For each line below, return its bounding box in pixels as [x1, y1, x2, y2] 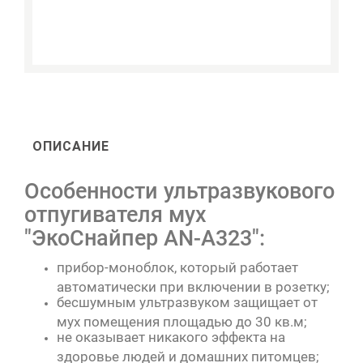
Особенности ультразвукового [24, 177, 335, 204]
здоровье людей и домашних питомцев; [57, 348, 319, 361]
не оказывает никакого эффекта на [57, 328, 285, 345]
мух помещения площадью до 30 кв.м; [57, 313, 307, 327]
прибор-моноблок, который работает [57, 258, 298, 275]
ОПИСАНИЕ [32, 138, 109, 154]
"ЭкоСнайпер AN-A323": [24, 224, 265, 251]
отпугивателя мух [24, 201, 207, 228]
